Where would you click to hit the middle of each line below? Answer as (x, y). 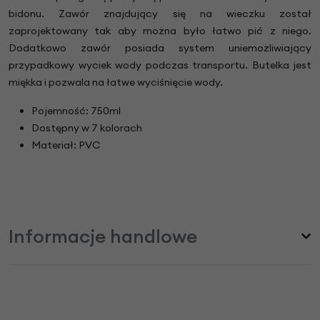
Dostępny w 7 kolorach (87, 127)
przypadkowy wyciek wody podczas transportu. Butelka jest (160, 65)
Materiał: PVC (66, 145)
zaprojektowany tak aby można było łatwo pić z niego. (160, 30)
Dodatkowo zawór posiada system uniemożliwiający (160, 47)
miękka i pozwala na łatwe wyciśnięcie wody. (116, 82)
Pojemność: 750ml (76, 110)
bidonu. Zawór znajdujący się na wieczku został (160, 13)
